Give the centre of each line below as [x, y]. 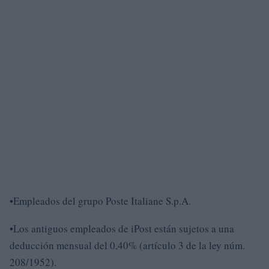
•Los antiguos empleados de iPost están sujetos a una [122, 228]
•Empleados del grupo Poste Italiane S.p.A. [100, 201]
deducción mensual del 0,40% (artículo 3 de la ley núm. [127, 245]
